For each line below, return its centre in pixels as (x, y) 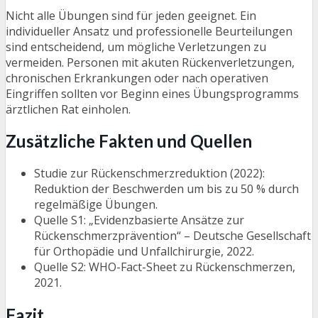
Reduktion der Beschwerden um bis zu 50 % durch (166, 189)
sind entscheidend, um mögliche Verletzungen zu (136, 46)
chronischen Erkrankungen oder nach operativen (137, 78)
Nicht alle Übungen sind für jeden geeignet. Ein (131, 15)
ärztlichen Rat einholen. (68, 109)
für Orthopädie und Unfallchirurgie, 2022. (144, 252)
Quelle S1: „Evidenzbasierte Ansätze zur (139, 220)
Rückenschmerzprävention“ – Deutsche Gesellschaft (172, 236)
